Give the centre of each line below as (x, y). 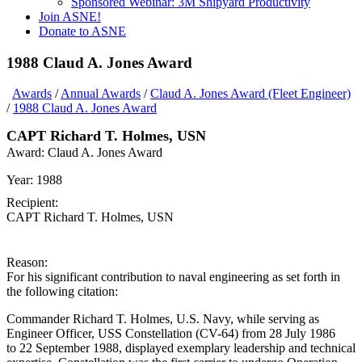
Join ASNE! (70, 17)
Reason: (27, 263)
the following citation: (62, 292)
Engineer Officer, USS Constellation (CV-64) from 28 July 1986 (171, 334)
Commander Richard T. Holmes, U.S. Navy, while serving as (163, 319)
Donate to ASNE (82, 31)
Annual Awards (101, 94)
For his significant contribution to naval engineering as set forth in (173, 277)
